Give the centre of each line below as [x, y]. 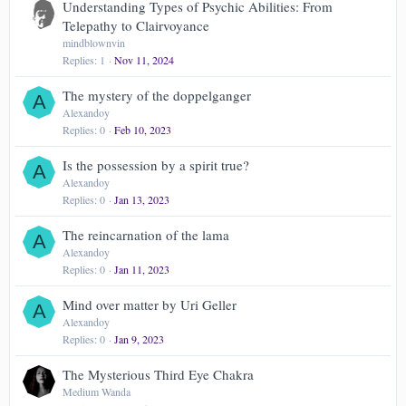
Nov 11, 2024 [144, 60]
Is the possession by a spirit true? [156, 165]
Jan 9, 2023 [139, 339]
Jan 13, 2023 [142, 199]
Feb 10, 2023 [143, 130]
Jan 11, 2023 [142, 269]
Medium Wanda [97, 391]
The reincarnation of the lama [146, 235]
